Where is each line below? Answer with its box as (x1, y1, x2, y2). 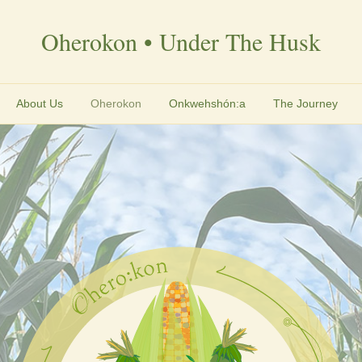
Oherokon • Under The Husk (41, 25, 321, 57)
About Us (15, 97, 63, 110)
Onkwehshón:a (168, 97, 246, 110)
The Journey (272, 97, 338, 110)
